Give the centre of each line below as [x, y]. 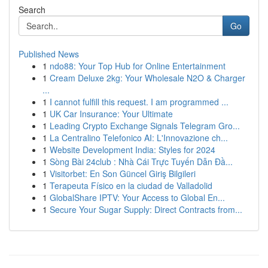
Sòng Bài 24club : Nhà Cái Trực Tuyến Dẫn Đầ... [141, 162]
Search [32, 10]
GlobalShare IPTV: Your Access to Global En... [137, 197]
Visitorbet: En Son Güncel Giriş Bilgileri [123, 173]
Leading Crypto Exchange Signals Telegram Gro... [145, 126]
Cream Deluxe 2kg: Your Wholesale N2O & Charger [147, 78]
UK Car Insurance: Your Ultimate [111, 114]
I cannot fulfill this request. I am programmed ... [139, 102]
